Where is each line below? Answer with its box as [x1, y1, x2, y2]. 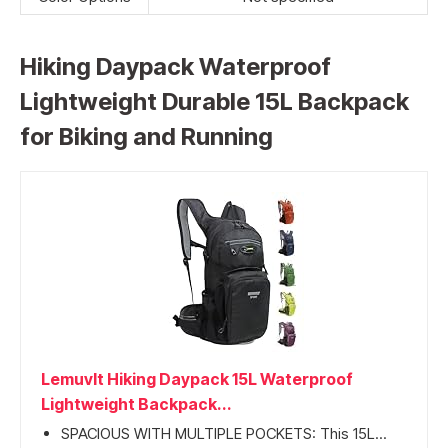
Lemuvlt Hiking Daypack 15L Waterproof [41, 369, 353, 390]
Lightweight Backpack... [41, 394, 232, 415]
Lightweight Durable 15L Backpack [20, 86, 409, 116]
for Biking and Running [20, 121, 273, 151]
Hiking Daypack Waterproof [20, 51, 331, 81]
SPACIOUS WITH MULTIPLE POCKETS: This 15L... [61, 424, 387, 444]
